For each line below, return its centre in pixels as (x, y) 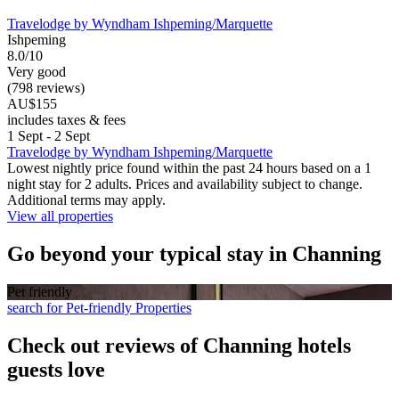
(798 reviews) (46, 88)
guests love (56, 369)
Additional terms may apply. (86, 200)
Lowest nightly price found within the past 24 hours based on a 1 (189, 168)
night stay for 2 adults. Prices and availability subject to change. (185, 184)
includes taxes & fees (66, 120)
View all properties (60, 216)
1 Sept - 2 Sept (49, 136)
